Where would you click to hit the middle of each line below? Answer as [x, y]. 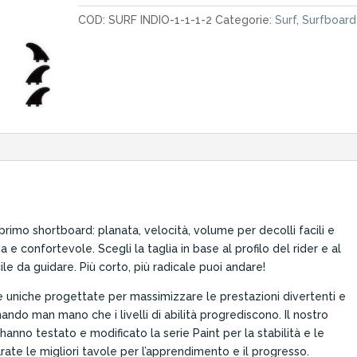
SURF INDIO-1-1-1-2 [161, 20]
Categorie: [245, 20]
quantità [100, 25]
